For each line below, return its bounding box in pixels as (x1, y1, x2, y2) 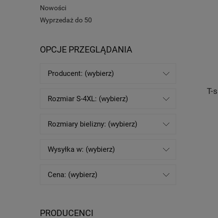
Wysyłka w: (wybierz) (48, 145, 115, 154)
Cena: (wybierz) (48, 170, 97, 179)
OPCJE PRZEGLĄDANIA (40, 44, 132, 55)
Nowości (40, 4, 66, 12)
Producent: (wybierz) (48, 69, 114, 78)
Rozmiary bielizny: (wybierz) (48, 119, 137, 128)
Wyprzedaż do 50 (40, 16, 92, 24)
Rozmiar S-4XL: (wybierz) (48, 94, 128, 103)
